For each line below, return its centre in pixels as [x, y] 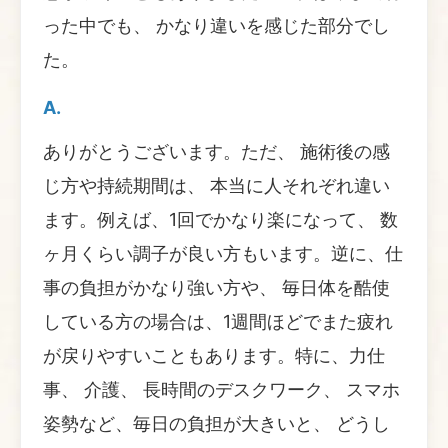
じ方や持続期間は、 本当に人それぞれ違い [216, 185]
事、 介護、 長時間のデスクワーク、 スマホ [221, 389]
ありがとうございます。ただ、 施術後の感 [216, 151]
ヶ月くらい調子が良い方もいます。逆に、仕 [223, 253]
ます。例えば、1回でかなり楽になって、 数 [220, 219]
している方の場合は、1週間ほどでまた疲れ [218, 321]
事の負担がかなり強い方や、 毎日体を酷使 [216, 287]
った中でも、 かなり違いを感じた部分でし [216, 25]
